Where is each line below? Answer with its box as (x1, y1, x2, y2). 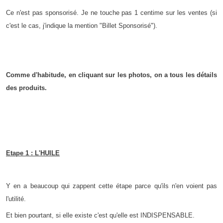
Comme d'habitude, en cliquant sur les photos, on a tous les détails (6, 71, 217, 79)
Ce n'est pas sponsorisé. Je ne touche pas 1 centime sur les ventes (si (6, 9, 217, 17)
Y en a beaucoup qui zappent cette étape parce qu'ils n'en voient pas (6, 182, 217, 190)
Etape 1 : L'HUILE (6, 149, 60, 157)
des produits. (6, 84, 47, 92)
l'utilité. (6, 195, 26, 203)
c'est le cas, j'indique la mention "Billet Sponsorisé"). (6, 22, 157, 30)
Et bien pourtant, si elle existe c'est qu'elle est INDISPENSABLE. (6, 211, 195, 219)
